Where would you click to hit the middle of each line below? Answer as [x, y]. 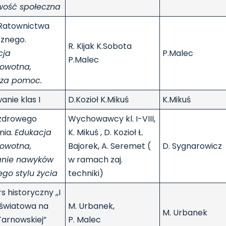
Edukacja [33, 133]
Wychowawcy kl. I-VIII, [112, 119]
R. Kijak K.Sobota [100, 46]
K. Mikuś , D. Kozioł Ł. [106, 133]
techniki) [86, 174]
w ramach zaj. [95, 160]
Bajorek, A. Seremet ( [109, 146]
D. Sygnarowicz [192, 146]
